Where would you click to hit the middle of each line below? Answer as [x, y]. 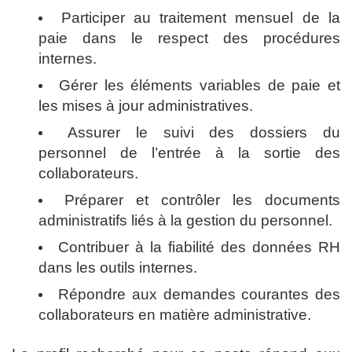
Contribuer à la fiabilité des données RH [200, 247]
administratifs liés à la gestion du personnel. [186, 220]
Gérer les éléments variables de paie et [200, 85]
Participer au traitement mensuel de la [201, 18]
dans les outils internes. [118, 268]
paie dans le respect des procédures [189, 38]
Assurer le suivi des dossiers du [204, 132]
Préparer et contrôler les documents [203, 200]
